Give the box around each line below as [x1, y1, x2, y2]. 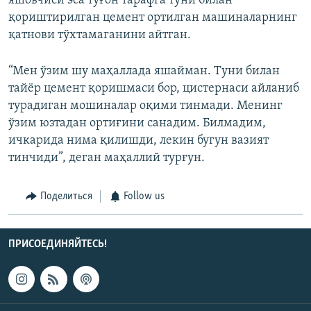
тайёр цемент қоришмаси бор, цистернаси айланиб [8, 82, 299, 96]
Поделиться [40, 191, 92, 203]
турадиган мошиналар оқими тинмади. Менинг [8, 99, 283, 113]
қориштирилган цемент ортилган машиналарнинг [8, 11, 297, 25]
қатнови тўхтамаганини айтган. [8, 28, 191, 42]
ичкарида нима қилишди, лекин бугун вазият [8, 134, 269, 148]
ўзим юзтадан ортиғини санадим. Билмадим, [8, 117, 266, 131]
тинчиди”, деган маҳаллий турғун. [8, 151, 205, 165]
